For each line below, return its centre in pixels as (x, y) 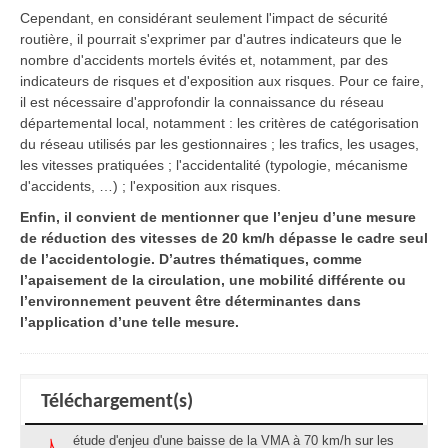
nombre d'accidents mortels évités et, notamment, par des (204, 59)
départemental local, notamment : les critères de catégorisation (219, 122)
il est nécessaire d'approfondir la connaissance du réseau (202, 101)
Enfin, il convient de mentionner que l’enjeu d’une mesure (218, 216)
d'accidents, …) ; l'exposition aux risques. (150, 185)
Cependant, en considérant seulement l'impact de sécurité (204, 17)
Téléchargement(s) (117, 401)
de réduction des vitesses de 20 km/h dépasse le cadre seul (224, 237)
